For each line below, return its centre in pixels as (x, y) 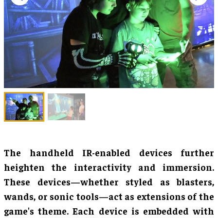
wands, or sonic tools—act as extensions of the (109, 196)
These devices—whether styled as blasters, (109, 182)
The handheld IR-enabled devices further (109, 153)
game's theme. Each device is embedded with (109, 211)
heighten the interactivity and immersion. (109, 167)
